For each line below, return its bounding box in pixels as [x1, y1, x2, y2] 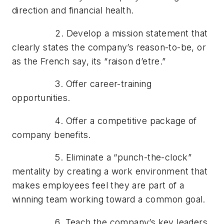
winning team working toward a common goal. [12, 194, 205, 205]
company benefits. [12, 129, 91, 140]
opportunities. [12, 92, 70, 103]
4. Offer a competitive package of [12, 115, 197, 126]
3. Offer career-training [12, 78, 151, 89]
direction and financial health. [12, 5, 134, 16]
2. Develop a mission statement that [12, 27, 208, 38]
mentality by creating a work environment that [12, 166, 207, 177]
